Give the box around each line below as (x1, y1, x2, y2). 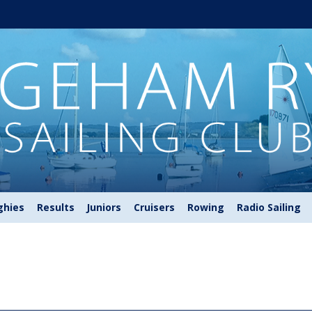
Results (36, 201, 75, 214)
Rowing (187, 201, 224, 214)
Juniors (86, 201, 122, 214)
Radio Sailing (236, 201, 301, 214)
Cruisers (134, 201, 175, 214)
